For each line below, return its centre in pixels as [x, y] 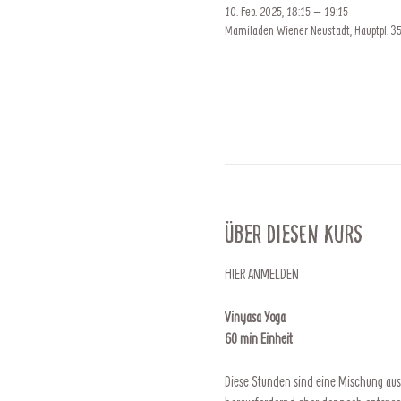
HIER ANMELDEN [261, 273]
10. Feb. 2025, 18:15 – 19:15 [286, 11]
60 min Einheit [260, 338]
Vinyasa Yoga [255, 316]
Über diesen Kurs [293, 234]
